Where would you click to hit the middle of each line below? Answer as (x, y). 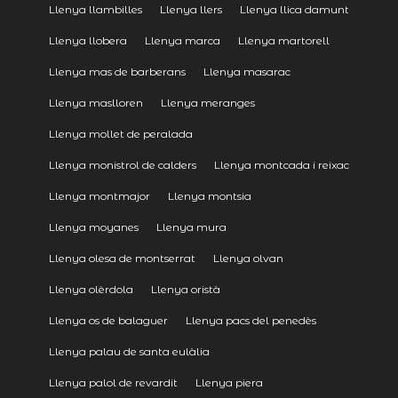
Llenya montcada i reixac (281, 164)
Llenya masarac (247, 71)
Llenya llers (191, 9)
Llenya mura (191, 227)
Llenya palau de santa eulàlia (129, 351)
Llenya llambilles (95, 9)
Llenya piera (229, 382)
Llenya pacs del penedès (251, 320)
